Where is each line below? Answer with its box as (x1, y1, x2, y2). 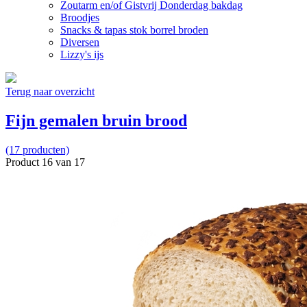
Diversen (60, 36, 99, 48)
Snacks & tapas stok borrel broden (60, 23, 208, 36)
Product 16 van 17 (5, 156, 85, 168)
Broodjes (60, 11, 99, 23)
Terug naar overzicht (5, 85, 95, 97)
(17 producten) (5, 143, 69, 156)
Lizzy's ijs (60, 48, 103, 60)
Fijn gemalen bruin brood (5, 111, 187, 130)
